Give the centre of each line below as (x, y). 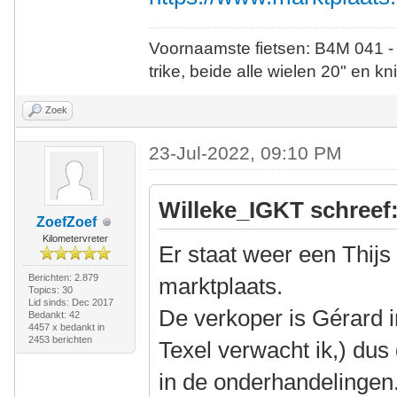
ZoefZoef (66, 222)
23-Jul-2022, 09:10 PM (246, 153)
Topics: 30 (50, 290)
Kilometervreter (75, 238)
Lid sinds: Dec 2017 (70, 302)
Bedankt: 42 (54, 315)
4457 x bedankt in (66, 327)
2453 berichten (60, 339)
